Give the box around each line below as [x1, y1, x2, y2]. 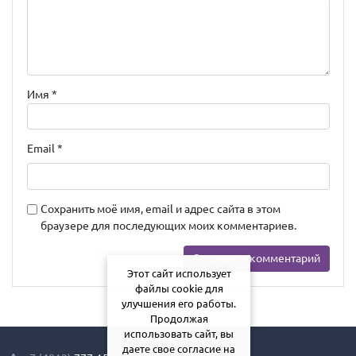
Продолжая [149, 313, 208, 325]
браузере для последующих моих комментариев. [41, 219, 296, 232]
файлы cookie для [134, 283, 223, 295]
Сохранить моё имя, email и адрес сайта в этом [41, 202, 281, 215]
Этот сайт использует [126, 268, 231, 280]
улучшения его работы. [122, 298, 236, 310]
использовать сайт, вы [124, 328, 234, 340]
